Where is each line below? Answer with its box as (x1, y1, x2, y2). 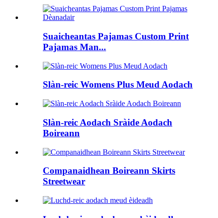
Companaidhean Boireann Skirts (43, 165, 175, 176)
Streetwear (43, 176, 85, 187)
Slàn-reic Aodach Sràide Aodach (43, 117, 172, 127)
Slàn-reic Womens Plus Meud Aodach (43, 79, 193, 90)
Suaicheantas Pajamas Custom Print (43, 31, 189, 41)
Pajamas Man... (43, 41, 106, 52)
